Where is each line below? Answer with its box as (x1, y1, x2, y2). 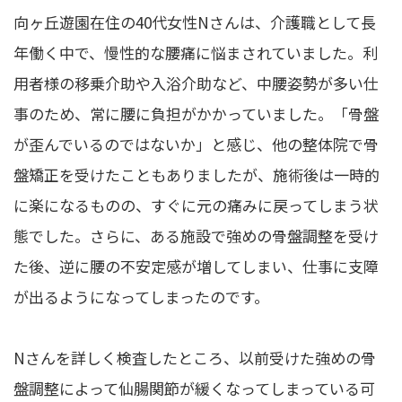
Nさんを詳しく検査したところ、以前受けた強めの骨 (13, 346, 376, 370)
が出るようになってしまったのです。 (13, 285, 269, 309)
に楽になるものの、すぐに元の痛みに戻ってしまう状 (13, 194, 379, 217)
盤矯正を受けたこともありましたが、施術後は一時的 (13, 163, 380, 187)
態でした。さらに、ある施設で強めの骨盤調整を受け (13, 224, 379, 248)
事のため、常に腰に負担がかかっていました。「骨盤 (13, 102, 379, 126)
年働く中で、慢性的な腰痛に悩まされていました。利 (13, 41, 378, 65)
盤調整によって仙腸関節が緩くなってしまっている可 (13, 377, 375, 400)
